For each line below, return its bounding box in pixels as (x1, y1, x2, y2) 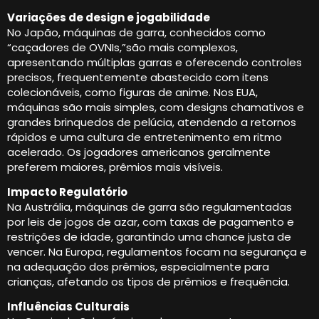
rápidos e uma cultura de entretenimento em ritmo (7, 129, 282, 145)
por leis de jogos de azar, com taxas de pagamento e (7, 214, 294, 230)
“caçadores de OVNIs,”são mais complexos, (7, 39, 238, 55)
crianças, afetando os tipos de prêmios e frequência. (7, 274, 290, 290)
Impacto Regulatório (7, 184, 127, 200)
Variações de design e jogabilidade (7, 9, 210, 25)
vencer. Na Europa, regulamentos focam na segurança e (7, 244, 307, 260)
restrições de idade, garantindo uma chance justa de (7, 229, 291, 245)
